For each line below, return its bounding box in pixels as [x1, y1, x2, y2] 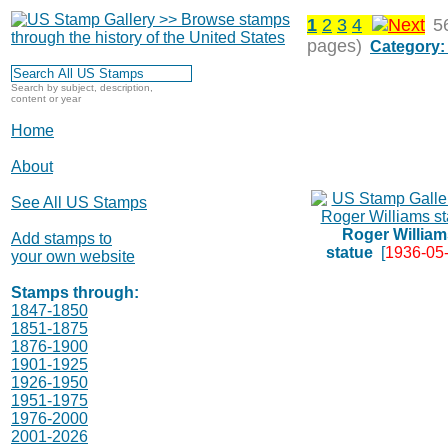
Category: [370, 38, 445, 55]
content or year [11, 93, 81, 104]
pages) [307, 36, 362, 56]
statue [326, 244, 373, 261]
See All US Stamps [11, 194, 147, 211]
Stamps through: [11, 284, 139, 301]
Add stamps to [11, 230, 112, 247]
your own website [11, 248, 135, 265]
